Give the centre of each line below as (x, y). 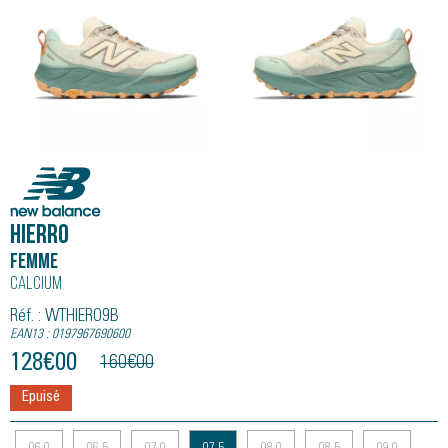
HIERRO (39, 236)
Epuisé (41, 397)
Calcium (36, 284)
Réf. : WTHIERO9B (64, 317)
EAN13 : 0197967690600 (70, 335)
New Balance (67, 181)
